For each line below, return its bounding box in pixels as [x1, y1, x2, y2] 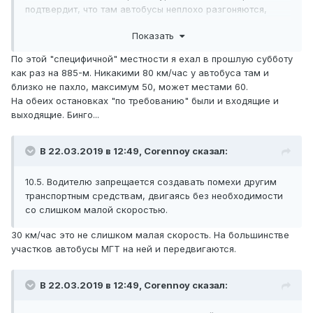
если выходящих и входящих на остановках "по [25, 17, 242, 29]
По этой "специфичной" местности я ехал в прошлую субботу [11, 52, 293, 64]
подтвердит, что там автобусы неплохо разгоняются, [25, 3, 267, 15]
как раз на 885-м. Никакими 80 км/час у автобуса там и [11, 66, 269, 78]
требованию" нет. [25, 31, 105, 43]
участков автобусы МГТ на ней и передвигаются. [11, 242, 236, 254]
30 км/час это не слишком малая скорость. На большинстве [11, 228, 289, 240]
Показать [131, 29, 180, 41]
